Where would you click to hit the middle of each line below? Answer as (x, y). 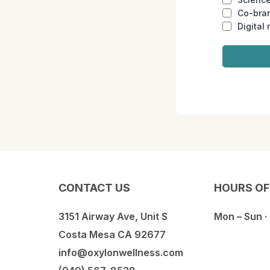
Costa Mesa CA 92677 (112, 234)
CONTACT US (94, 188)
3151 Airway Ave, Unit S (113, 216)
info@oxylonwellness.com (121, 253)
